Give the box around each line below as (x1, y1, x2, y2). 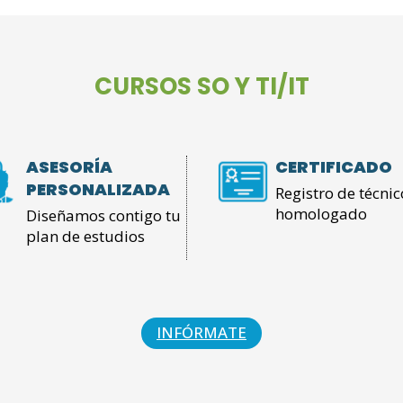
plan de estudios (26, 226, 145, 247)
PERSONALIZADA (26, 178, 170, 201)
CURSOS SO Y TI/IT (94, 70, 309, 103)
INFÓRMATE (157, 322, 246, 344)
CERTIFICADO (274, 156, 392, 179)
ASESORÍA (26, 156, 112, 179)
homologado (274, 203, 367, 225)
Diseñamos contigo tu (26, 205, 181, 227)
